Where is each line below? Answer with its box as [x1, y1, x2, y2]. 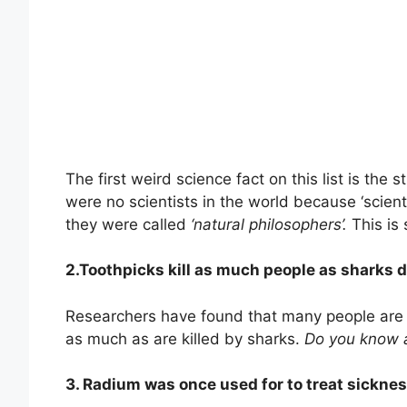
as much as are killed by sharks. [65, 329, 304, 348]
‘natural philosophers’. [191, 214, 347, 233]
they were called [65, 214, 191, 233]
